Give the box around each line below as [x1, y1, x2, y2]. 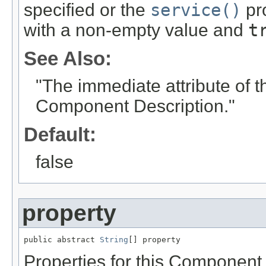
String [100, 235, 128, 245]
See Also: [24, 47, 112, 70]
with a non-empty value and [24, 20, 248, 40]
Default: [24, 123, 96, 146]
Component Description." [36, 96, 235, 116]
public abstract [24, 235, 100, 245]
